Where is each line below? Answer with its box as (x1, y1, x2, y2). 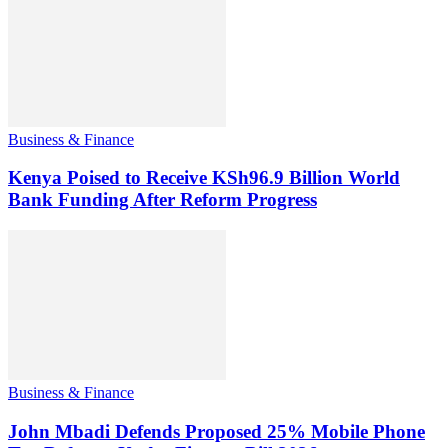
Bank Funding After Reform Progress (8, 189, 317, 211)
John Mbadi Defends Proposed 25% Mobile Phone (8, 420, 425, 442)
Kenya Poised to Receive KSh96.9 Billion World (8, 167, 400, 189)
